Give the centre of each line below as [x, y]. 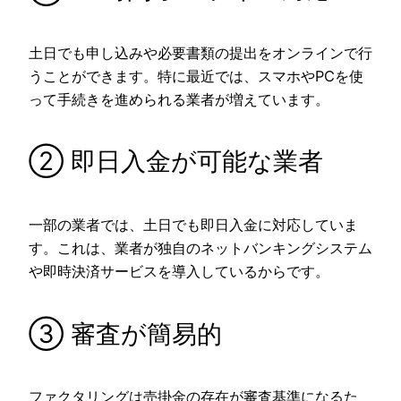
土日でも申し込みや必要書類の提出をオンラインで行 [200, 52]
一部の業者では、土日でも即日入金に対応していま [193, 224]
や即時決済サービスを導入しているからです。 [179, 271]
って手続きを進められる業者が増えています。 [179, 99]
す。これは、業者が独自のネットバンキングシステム [200, 247]
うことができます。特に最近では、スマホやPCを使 [196, 76]
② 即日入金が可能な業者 [176, 162]
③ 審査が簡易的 [125, 333]
